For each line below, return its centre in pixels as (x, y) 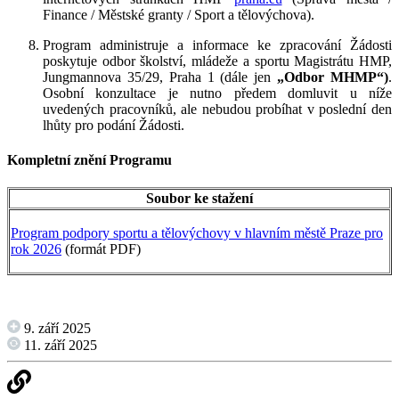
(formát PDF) (101, 249)
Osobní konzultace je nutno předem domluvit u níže (217, 93)
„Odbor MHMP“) (333, 77)
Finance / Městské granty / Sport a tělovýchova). (179, 14)
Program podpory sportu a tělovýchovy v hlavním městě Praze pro (197, 233)
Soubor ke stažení (199, 199)
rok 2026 (36, 249)
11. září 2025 (59, 346)
